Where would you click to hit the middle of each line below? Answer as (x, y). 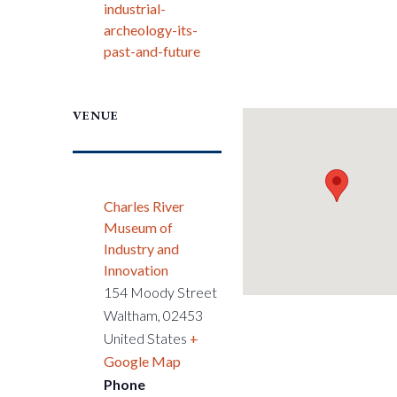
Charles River (144, 206)
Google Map (143, 361)
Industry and (142, 249)
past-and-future (152, 51)
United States (146, 338)
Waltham (131, 315)
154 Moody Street (161, 292)
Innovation (136, 270)
